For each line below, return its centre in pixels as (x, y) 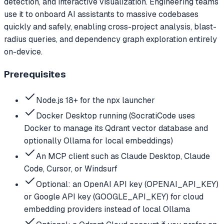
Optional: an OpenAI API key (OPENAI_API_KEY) (127, 184)
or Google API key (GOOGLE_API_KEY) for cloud (114, 197)
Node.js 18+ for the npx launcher (95, 100)
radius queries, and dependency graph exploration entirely (110, 39)
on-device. (23, 51)
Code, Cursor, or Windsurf (71, 169)
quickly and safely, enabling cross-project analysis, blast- (110, 26)
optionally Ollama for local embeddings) (98, 141)
